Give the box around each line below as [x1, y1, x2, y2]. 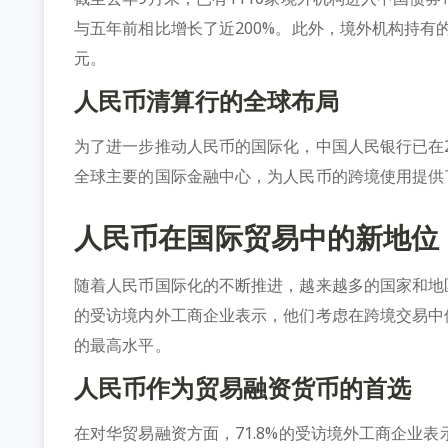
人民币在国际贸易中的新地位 [74, 217, 440, 256]
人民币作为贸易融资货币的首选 [74, 371, 412, 405]
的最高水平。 [74, 333, 171, 356]
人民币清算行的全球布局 [74, 83, 340, 117]
